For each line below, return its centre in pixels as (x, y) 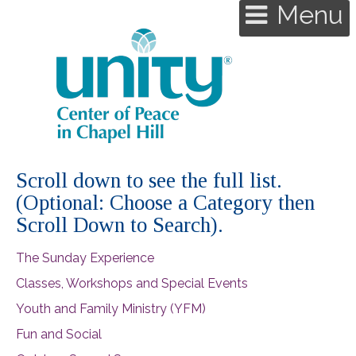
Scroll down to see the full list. (149, 180)
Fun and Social (59, 334)
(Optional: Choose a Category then (165, 203)
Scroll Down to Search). (120, 225)
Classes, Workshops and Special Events (132, 283)
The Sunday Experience (85, 257)
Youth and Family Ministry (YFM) (111, 308)
